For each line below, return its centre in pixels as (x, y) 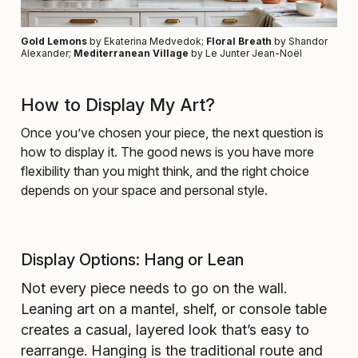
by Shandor (300, 42)
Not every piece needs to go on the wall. (154, 288)
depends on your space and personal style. (144, 191)
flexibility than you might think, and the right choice (165, 171)
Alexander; (47, 54)
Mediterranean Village (131, 54)
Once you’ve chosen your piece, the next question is (172, 133)
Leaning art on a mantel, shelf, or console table (174, 309)
